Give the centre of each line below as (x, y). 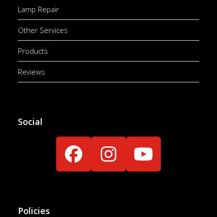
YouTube (178, 162)
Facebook (111, 162)
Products (33, 51)
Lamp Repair (39, 9)
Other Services (43, 30)
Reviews (32, 72)
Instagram (148, 162)
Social (31, 122)
